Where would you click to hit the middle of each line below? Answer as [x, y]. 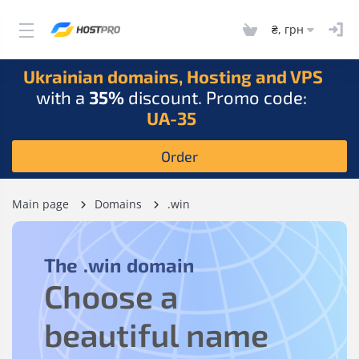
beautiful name [156, 334]
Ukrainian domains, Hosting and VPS [173, 76]
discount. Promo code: [216, 97]
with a [63, 97]
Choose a [111, 296]
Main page [40, 204]
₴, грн [288, 29]
